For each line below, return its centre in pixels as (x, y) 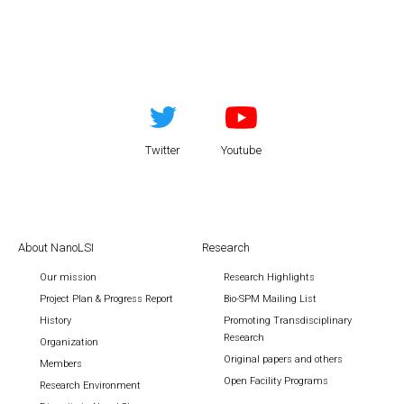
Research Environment (90, 386)
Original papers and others (283, 359)
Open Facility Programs (276, 381)
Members (61, 364)
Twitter (163, 150)
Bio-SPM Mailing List (270, 299)
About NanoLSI (56, 248)
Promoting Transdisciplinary (288, 321)
